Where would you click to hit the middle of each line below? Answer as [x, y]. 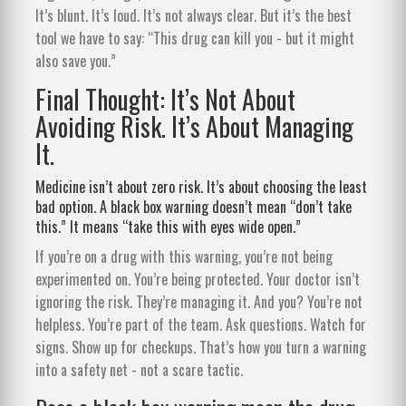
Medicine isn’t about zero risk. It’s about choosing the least [201, 186]
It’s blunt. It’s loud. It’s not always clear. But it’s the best [193, 15]
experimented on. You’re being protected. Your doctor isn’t [198, 279]
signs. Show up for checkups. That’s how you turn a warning [201, 347]
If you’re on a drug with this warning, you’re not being [184, 256]
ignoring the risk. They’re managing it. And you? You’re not [199, 301]
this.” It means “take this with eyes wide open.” [168, 226]
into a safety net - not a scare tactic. [139, 369]
